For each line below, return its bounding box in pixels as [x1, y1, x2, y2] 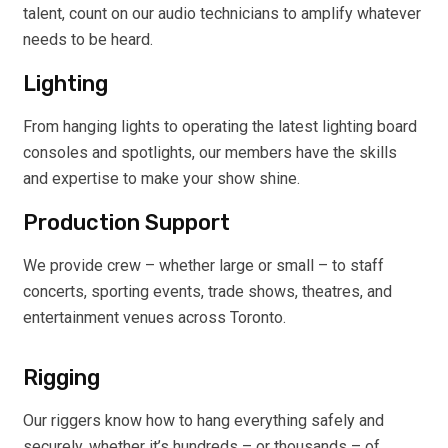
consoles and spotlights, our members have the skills [23, 143, 397, 163]
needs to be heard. [23, 30, 153, 50]
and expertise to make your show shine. [23, 169, 300, 189]
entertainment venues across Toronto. [23, 308, 286, 328]
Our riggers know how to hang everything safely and [23, 411, 384, 431]
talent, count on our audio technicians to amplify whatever [23, 4, 421, 24]
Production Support [23, 209, 230, 237]
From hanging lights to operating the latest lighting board [23, 117, 417, 137]
